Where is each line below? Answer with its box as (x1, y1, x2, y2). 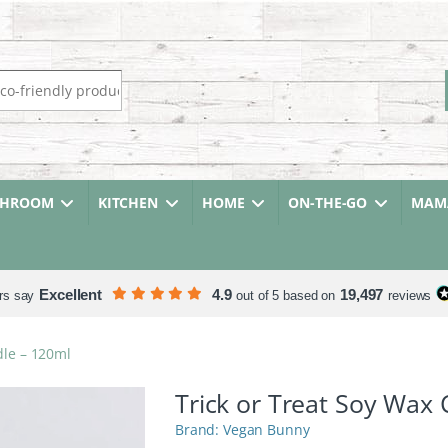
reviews (388, 288, 432, 303)
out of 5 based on (236, 288, 336, 303)
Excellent (39, 286, 102, 303)
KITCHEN (97, 193, 158, 212)
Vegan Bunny (223, 420, 310, 440)
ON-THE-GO (288, 193, 368, 212)
